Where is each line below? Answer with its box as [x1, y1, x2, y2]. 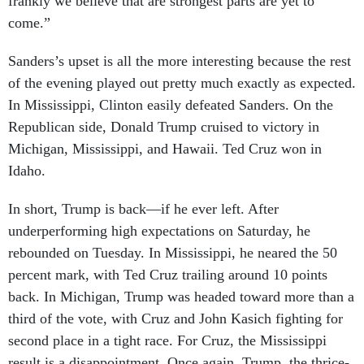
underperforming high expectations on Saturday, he [8, 205, 310, 221]
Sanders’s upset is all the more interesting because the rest [8, 35, 351, 51]
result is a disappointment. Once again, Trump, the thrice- [8, 336, 349, 353]
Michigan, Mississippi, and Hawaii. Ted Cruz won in [8, 123, 322, 139]
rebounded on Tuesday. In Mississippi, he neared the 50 [8, 227, 337, 243]
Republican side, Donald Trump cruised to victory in [8, 101, 319, 117]
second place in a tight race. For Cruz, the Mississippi [8, 314, 327, 331]
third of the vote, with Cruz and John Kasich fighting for [8, 292, 343, 309]
